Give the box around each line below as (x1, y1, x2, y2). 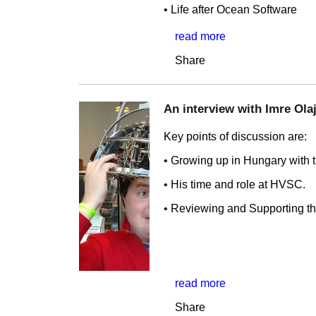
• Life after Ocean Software (164, 4, 297, 16)
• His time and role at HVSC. (164, 178, 305, 191)
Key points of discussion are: (164, 130, 307, 143)
